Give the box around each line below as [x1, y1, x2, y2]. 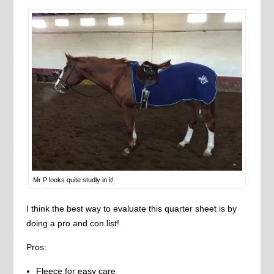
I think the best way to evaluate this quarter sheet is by [26, 203, 237, 213]
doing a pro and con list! [26, 218, 119, 228]
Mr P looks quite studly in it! [32, 176, 114, 183]
